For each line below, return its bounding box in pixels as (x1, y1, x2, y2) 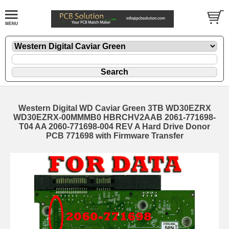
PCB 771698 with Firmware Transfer (45, 131, 184, 141)
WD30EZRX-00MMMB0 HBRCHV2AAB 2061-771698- (13, 113, 216, 122)
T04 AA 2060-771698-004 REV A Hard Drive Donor (19, 122, 210, 131)
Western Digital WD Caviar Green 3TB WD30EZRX (18, 104, 211, 113)
